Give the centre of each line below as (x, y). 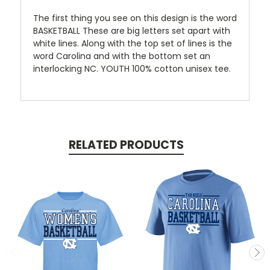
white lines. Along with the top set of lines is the (133, 43)
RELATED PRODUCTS (126, 145)
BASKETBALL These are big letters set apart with (132, 30)
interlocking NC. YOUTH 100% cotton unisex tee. (132, 68)
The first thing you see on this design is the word (135, 18)
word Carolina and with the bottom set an (122, 56)
